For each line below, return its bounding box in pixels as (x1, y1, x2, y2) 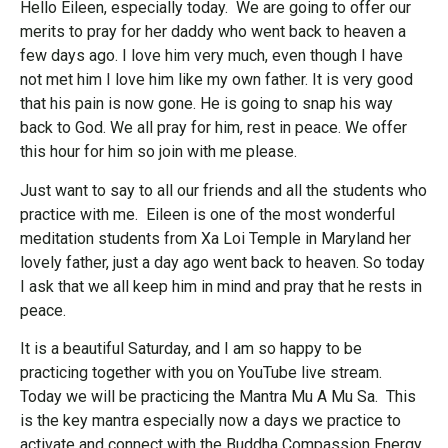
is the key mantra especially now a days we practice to (20, 411, 401, 431)
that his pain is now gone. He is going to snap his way (20, 94, 393, 114)
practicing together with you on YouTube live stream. (20, 363, 386, 383)
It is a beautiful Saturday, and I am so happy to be (20, 339, 362, 359)
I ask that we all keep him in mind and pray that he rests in (20, 276, 422, 296)
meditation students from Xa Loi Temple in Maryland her (20, 228, 411, 248)
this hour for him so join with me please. (20, 142, 297, 162)
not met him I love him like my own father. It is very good (20, 70, 413, 90)
